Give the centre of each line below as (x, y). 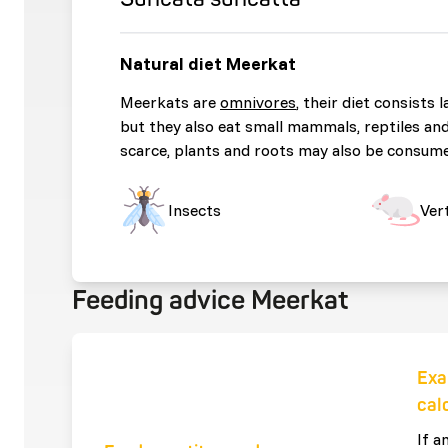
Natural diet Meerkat (208, 63)
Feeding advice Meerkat (210, 301)
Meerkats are (170, 102)
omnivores (258, 102)
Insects (194, 210)
